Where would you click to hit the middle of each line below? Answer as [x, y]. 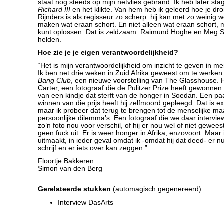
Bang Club [54, 81]
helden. [50, 40]
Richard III [54, 10]
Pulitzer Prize [148, 88]
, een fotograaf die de [92, 88]
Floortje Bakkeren [66, 161]
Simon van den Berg [70, 169]
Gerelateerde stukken [74, 189]
